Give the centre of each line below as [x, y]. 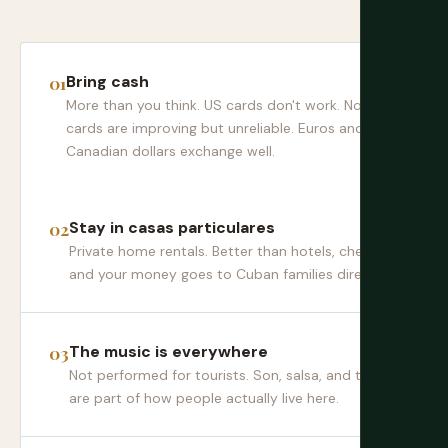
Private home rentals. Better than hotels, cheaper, [232, 251]
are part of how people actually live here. [204, 398]
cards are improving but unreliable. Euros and [215, 128]
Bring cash [107, 81]
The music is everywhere [168, 351]
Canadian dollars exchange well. [170, 151]
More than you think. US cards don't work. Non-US [231, 105]
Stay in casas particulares [172, 227]
